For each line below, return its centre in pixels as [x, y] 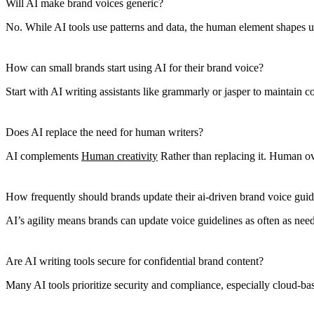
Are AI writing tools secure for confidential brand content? [135, 261]
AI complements [43, 156]
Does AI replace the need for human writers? [104, 132]
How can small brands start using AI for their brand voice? [135, 67]
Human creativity [120, 156]
